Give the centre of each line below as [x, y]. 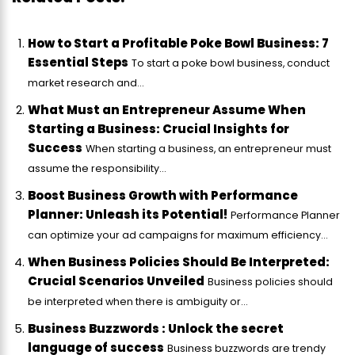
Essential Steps [78, 63]
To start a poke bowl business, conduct [231, 63]
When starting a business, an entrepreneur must [208, 149]
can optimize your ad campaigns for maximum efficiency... [178, 235]
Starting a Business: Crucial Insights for [158, 129]
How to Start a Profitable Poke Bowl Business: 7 [178, 44]
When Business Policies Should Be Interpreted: [179, 262]
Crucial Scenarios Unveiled [116, 281]
